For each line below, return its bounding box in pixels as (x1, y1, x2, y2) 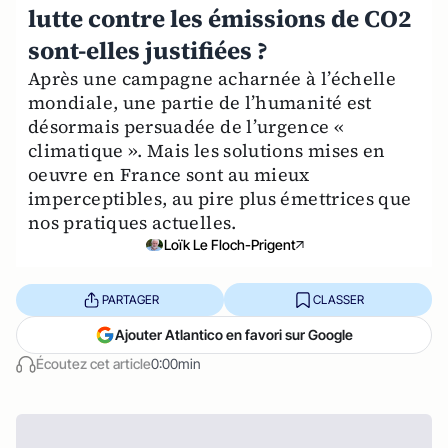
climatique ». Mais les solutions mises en (28, 138, 386, 163)
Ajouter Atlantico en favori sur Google (115, 326, 353, 343)
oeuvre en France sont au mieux (28, 162, 310, 187)
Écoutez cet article (36, 355, 151, 372)
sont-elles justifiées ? (28, 34, 268, 67)
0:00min (151, 355, 201, 372)
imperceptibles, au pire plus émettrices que (28, 186, 412, 211)
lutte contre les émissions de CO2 (28, 2, 412, 35)
